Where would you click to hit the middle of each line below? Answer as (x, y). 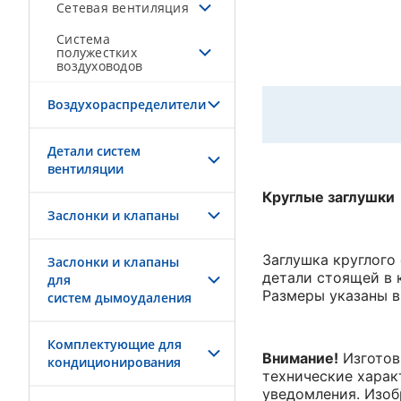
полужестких (97, 52)
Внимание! (300, 358)
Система (83, 39)
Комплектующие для (115, 344)
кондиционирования (114, 362)
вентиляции (85, 169)
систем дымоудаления (119, 298)
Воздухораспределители (127, 104)
